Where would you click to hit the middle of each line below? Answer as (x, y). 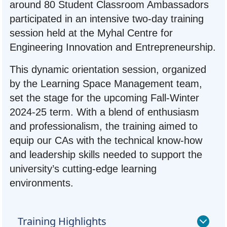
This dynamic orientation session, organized (108, 70)
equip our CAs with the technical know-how (106, 141)
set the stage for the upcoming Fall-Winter (104, 98)
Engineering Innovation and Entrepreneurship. (113, 47)
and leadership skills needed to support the (106, 155)
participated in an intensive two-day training (107, 19)
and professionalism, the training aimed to (104, 126)
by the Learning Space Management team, (106, 84)
